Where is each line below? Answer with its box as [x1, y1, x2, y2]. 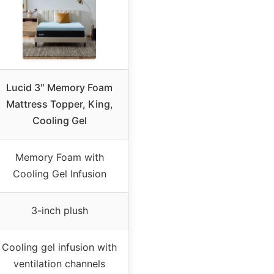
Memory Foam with [15, 150, 104, 163]
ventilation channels [13, 257, 105, 270]
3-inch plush [31, 204, 88, 217]
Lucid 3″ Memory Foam [6, 81, 113, 94]
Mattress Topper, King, [6, 97, 113, 110]
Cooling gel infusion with [2, 240, 117, 253]
